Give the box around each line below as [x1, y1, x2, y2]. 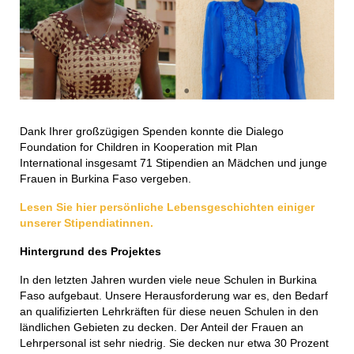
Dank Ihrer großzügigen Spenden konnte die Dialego [20, 124, 284, 137]
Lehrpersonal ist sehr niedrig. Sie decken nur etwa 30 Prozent [20, 336, 329, 349]
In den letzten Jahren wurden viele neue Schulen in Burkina [20, 273, 317, 286]
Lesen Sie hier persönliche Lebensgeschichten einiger [20, 200, 314, 213]
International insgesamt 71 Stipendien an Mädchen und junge [20, 156, 327, 169]
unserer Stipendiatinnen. [20, 216, 156, 229]
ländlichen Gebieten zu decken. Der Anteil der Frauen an [20, 320, 303, 333]
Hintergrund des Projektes [20, 244, 161, 258]
